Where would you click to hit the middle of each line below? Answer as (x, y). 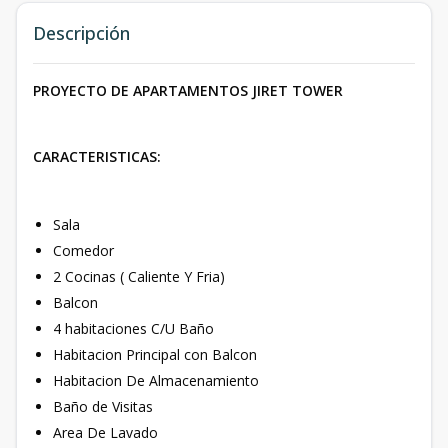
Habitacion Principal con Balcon (155, 354)
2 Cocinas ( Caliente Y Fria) (139, 276)
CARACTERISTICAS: (97, 156)
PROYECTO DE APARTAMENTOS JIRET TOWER (188, 90)
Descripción (81, 32)
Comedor (85, 250)
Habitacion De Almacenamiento (156, 380)
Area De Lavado (105, 432)
